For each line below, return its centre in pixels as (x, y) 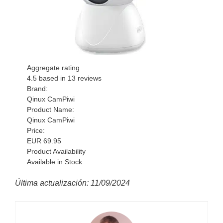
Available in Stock (55, 162)
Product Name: (51, 110)
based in (53, 78)
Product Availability (56, 151)
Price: (36, 130)
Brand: (38, 89)
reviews (89, 78)
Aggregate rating (54, 68)
